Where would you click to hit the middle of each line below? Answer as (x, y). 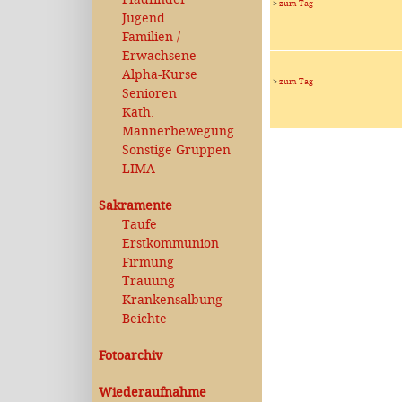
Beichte (144, 319)
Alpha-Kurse (160, 75)
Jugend (144, 18)
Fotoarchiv (131, 356)
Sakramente (135, 206)
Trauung (149, 281)
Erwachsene (159, 56)
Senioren (149, 94)
